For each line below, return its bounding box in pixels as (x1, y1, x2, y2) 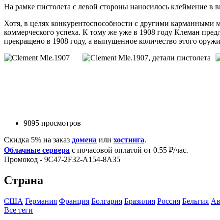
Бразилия (124, 196, 155, 205)
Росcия (157, 196, 180, 205)
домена (72, 135, 97, 144)
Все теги (4, 205, 33, 214)
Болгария (91, 196, 122, 205)
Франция (59, 196, 89, 205)
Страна (4, 173, 43, 187)
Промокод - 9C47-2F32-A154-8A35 (4, 155, 120, 164)
